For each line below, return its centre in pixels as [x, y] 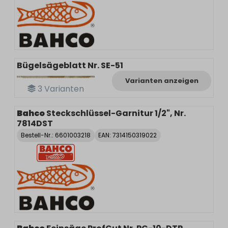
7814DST [35, 123]
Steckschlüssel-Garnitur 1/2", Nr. [116, 113]
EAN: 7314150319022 [128, 135]
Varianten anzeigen [162, 80]
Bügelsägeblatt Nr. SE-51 [70, 65]
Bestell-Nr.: [38, 135]
